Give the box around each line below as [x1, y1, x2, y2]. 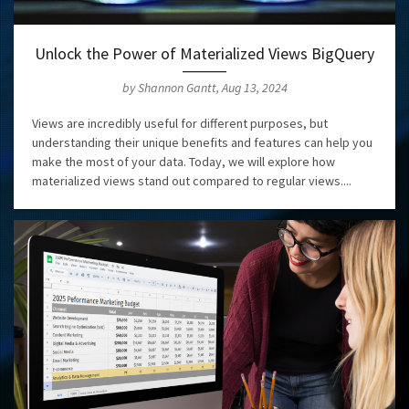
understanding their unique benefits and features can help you [32, 134, 372, 152]
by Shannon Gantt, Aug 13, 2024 [121, 79, 288, 97]
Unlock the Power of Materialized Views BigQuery [35, 43, 374, 65]
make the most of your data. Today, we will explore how [32, 153, 335, 171]
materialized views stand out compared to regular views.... [32, 173, 351, 190]
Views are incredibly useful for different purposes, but [32, 115, 328, 132]
